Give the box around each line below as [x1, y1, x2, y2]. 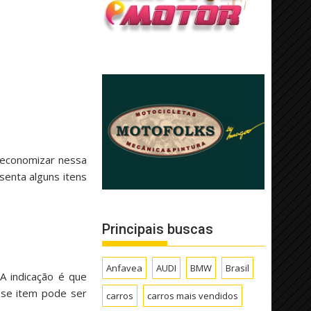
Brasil [226, 261, 250, 274]
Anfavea [106, 261, 143, 274]
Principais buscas [102, 220, 214, 237]
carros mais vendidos [147, 289, 239, 302]
